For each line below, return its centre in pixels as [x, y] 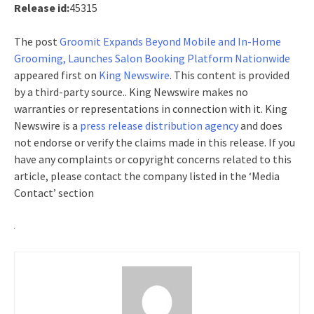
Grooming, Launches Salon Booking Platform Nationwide [152, 58]
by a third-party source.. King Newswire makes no [131, 92]
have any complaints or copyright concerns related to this [153, 159]
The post [37, 41]
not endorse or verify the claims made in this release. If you [155, 142]
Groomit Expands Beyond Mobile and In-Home [170, 41]
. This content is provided [230, 75]
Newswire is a [47, 125]
